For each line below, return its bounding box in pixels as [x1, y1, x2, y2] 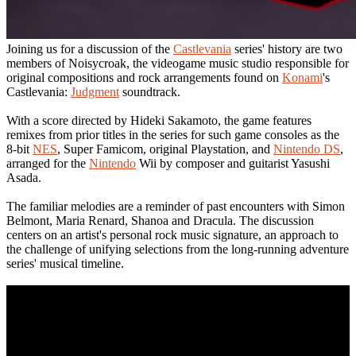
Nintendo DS [273, 141, 340, 156]
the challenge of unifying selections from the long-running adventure [6, 242, 349, 256]
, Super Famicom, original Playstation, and [57, 141, 273, 156]
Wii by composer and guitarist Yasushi [136, 156, 330, 170]
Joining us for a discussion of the [6, 41, 173, 56]
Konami [282, 70, 323, 84]
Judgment [71, 84, 119, 99]
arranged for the [6, 156, 89, 170]
